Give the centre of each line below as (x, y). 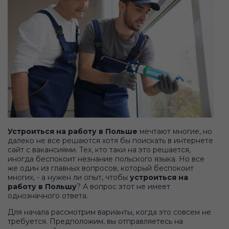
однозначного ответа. (48, 196)
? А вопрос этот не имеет (123, 187)
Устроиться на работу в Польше (73, 132)
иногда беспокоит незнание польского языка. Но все (106, 159)
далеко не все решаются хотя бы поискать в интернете (110, 141)
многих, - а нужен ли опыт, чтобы (69, 178)
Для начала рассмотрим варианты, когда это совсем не (109, 212)
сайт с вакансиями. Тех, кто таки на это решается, (99, 150)
